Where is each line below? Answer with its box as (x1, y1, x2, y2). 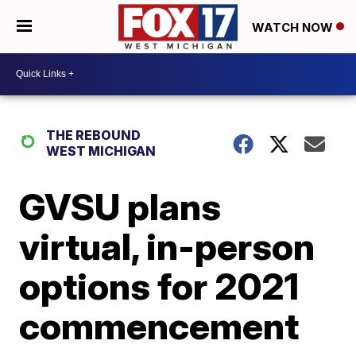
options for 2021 (19, 263, 300, 308)
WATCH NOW (252, 19, 336, 35)
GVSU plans (19, 184, 222, 229)
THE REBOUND (46, 126, 141, 143)
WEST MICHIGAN (46, 142, 157, 159)
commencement (19, 303, 300, 348)
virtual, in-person (19, 223, 315, 269)
